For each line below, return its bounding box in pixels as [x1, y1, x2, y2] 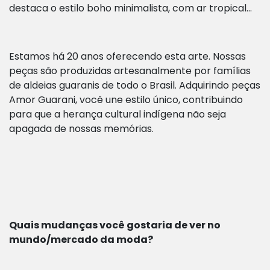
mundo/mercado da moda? [9, 233, 155, 247]
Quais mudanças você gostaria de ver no [9, 218, 221, 233]
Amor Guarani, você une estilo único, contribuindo [9, 93, 243, 107]
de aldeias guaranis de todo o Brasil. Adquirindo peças [9, 78, 260, 93]
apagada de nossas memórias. [9, 122, 156, 136]
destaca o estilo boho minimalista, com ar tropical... [9, 1, 252, 16]
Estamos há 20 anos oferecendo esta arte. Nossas [9, 49, 246, 64]
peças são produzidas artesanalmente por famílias [9, 64, 251, 78]
